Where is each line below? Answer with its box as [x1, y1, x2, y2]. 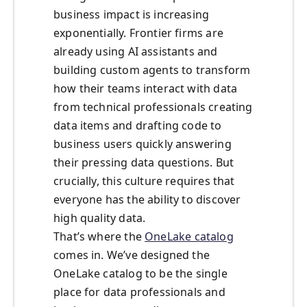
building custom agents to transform [53, 62, 251, 78]
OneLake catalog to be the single [53, 266, 228, 282]
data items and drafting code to [53, 118, 222, 134]
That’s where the [53, 229, 145, 245]
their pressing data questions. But [53, 155, 234, 171]
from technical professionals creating [53, 99, 253, 115]
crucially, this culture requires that [53, 173, 235, 189]
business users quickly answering [53, 136, 232, 152]
